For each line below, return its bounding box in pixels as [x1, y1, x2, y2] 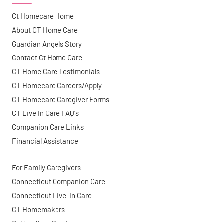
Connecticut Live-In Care [12, 191, 92, 200]
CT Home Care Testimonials [12, 67, 100, 76]
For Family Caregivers [12, 163, 81, 172]
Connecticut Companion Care [12, 177, 105, 186]
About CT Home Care [12, 25, 78, 35]
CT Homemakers [12, 205, 65, 214]
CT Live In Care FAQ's [12, 109, 79, 118]
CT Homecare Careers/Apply [12, 81, 102, 90]
